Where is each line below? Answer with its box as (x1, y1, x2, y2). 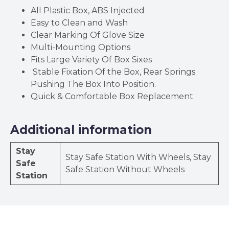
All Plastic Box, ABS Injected (31, 5, 145, 15)
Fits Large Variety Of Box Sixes (31, 54, 152, 64)
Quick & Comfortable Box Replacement (31, 91, 193, 101)
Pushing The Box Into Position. (31, 79, 156, 89)
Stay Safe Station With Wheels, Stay (65, 152, 211, 162)
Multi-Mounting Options (31, 42, 130, 52)
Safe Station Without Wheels (65, 164, 185, 174)
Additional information (10, 122, 152, 137)
